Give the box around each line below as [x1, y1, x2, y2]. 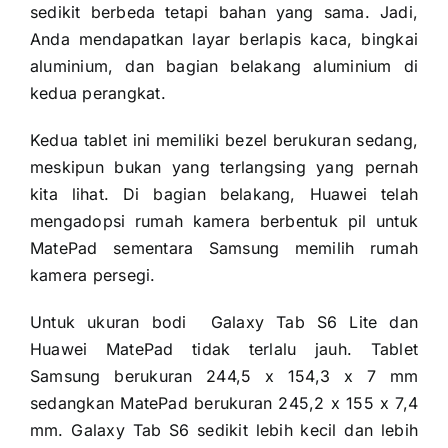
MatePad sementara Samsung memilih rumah [29, 237, 419, 258]
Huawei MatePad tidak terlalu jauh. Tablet [29, 338, 419, 359]
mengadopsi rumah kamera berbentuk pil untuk [29, 210, 419, 231]
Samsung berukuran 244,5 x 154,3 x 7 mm [29, 365, 419, 386]
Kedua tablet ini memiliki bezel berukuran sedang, [29, 129, 419, 150]
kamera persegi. [29, 264, 156, 285]
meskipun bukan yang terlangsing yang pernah [29, 156, 419, 177]
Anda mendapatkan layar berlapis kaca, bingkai [29, 28, 419, 49]
